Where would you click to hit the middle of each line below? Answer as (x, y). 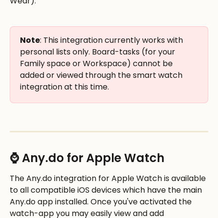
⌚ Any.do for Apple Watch (87, 158)
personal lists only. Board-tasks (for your (99, 52)
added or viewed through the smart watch (102, 75)
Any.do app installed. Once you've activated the (102, 202)
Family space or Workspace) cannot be (97, 64)
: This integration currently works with (112, 40)
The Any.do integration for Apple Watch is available (109, 179)
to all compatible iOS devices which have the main (107, 190)
